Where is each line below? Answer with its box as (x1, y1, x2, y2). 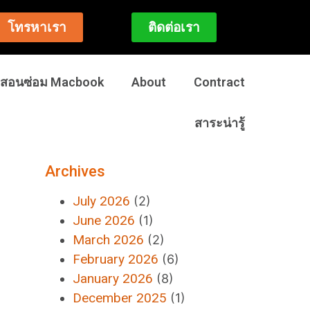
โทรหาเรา (8, 19, 66, 35)
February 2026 (73, 251, 159, 267)
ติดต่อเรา (147, 19, 200, 35)
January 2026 (73, 271, 154, 286)
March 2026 (73, 232, 145, 248)
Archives (45, 163, 106, 180)
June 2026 (73, 212, 136, 228)
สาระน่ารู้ (194, 116, 245, 130)
